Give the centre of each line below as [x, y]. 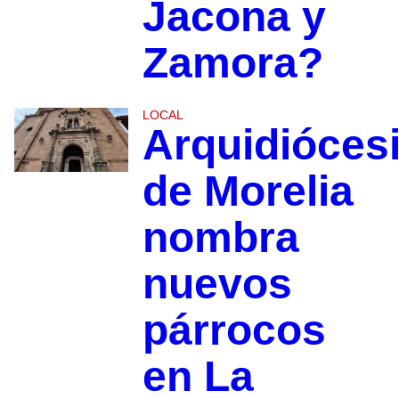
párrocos [234, 330]
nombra [220, 237]
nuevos [217, 283]
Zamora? [232, 62]
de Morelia [248, 191]
